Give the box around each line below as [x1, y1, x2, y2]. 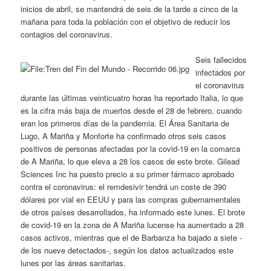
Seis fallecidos [195, 53, 247, 65]
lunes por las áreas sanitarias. [21, 256, 126, 269]
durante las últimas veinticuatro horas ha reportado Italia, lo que [21, 91, 244, 103]
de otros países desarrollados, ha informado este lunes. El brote [21, 206, 246, 218]
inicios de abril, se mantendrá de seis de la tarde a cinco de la [21, 2, 238, 15]
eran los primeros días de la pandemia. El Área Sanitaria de [21, 117, 230, 129]
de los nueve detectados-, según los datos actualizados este [21, 244, 234, 256]
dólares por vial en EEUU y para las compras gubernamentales [21, 193, 241, 205]
